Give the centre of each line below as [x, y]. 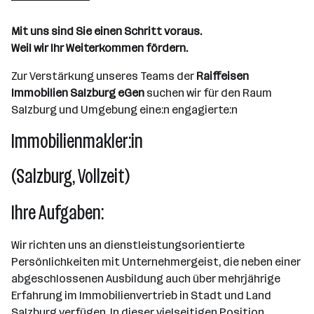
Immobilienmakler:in [77, 141]
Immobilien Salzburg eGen [78, 93]
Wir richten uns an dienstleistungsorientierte [128, 245]
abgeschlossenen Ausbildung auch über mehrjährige [146, 279]
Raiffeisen [223, 76]
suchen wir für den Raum [208, 93]
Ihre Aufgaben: [57, 213]
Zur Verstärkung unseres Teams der [104, 76]
